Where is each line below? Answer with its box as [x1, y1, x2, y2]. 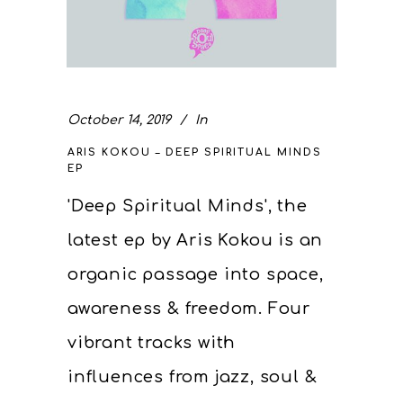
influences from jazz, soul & [67, 368, 318, 386]
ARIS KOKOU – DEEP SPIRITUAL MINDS [67, 147, 322, 158]
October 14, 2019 [67, 113, 171, 127]
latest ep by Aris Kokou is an [67, 231, 324, 249]
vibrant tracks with [67, 334, 237, 352]
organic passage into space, [67, 265, 324, 283]
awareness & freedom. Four [67, 300, 311, 318]
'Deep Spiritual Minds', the [67, 197, 308, 215]
